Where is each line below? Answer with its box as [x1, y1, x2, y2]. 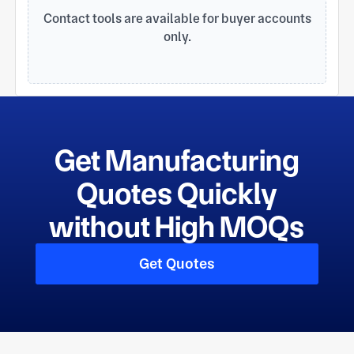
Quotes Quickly [76, 175, 277, 211]
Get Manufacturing [54, 142, 299, 178]
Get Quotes [138, 254, 215, 273]
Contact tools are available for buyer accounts [43, 10, 311, 26]
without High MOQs [49, 209, 305, 244]
